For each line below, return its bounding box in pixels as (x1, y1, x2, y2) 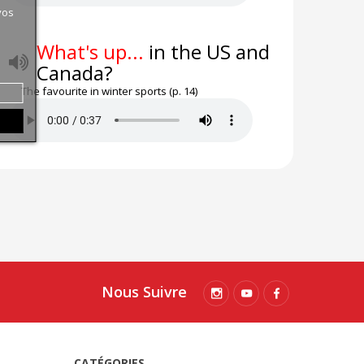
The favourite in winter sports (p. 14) (20, 83, 197, 98)
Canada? (36, 58, 113, 86)
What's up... (36, 37, 144, 65)
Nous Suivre (102, 281, 187, 301)
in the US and (143, 37, 270, 65)
